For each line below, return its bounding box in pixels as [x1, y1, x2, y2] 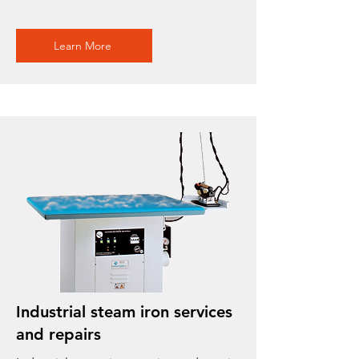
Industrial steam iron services [16, 302, 232, 321]
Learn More [54, 38, 111, 53]
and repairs [16, 325, 101, 344]
